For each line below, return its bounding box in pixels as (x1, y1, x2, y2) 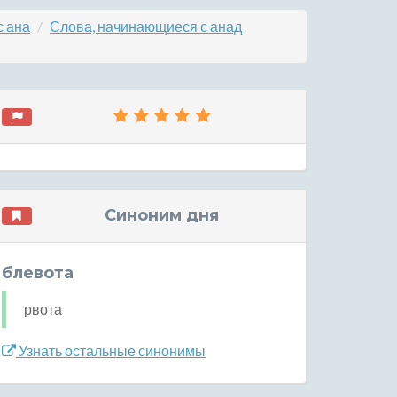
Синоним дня (105, 206, 220, 225)
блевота (2, 263, 74, 283)
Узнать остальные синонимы (16, 342, 206, 359)
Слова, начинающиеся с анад (50, 18, 242, 35)
